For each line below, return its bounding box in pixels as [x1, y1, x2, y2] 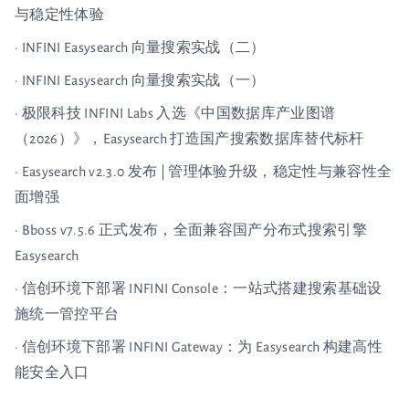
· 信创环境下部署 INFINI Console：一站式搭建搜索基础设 [15, 281, 383, 297]
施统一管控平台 [15, 307, 120, 322]
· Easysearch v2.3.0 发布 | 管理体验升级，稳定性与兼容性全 [15, 164, 393, 180]
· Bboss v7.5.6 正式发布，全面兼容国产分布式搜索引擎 [15, 223, 367, 238]
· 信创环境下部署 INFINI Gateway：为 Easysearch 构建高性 [15, 340, 383, 355]
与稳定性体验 [15, 7, 104, 23]
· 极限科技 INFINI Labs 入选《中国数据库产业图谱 [15, 106, 336, 121]
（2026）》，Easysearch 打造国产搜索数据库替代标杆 [15, 131, 364, 147]
